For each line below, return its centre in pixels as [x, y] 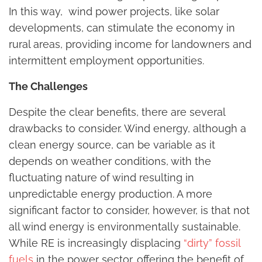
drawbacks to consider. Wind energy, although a [127, 129]
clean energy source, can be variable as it [112, 145]
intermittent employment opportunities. [106, 61]
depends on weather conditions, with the [110, 161]
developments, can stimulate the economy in [122, 28]
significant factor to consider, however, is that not [129, 211]
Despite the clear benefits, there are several [117, 112]
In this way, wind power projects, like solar [114, 12]
